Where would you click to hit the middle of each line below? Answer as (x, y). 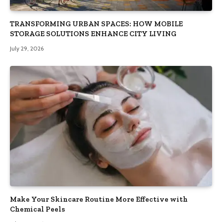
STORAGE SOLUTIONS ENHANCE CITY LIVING (93, 33)
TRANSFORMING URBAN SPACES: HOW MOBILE (96, 24)
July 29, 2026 (27, 48)
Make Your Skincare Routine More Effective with (99, 199)
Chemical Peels (37, 209)
